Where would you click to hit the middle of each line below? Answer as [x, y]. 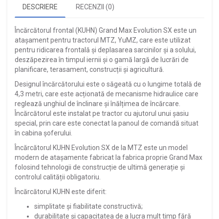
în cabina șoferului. [44, 133]
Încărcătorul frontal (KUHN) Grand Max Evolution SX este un [106, 30]
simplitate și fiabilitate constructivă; [88, 206]
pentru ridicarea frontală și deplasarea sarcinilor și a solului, [105, 50]
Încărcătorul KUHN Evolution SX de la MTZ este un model [101, 147]
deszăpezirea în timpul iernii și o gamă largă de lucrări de [102, 59]
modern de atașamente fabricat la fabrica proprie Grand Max [109, 157]
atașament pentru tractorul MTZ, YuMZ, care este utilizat [103, 40]
